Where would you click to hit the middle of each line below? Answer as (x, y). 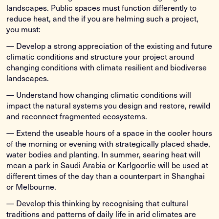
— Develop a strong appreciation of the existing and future (109, 46)
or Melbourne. (32, 186)
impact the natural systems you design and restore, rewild (109, 105)
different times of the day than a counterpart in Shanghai (106, 176)
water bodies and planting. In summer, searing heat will (104, 154)
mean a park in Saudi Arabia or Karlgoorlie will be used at (108, 165)
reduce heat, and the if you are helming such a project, (103, 18)
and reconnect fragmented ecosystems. (77, 116)
